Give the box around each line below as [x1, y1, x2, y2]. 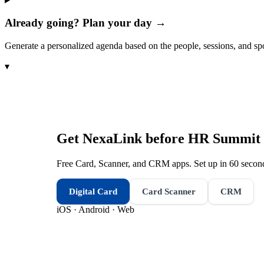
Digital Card [69, 186, 117, 196]
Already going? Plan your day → [5, 16, 166, 29]
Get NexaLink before [57, 130, 188, 146]
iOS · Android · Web [57, 204, 134, 214]
